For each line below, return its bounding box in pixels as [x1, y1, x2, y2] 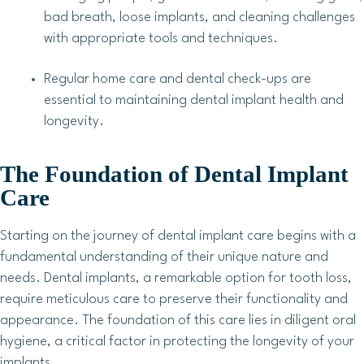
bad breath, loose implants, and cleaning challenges [44, 11, 355, 25]
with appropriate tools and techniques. [44, 32, 278, 46]
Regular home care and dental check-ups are [44, 72, 311, 87]
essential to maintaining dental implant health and [44, 93, 344, 108]
